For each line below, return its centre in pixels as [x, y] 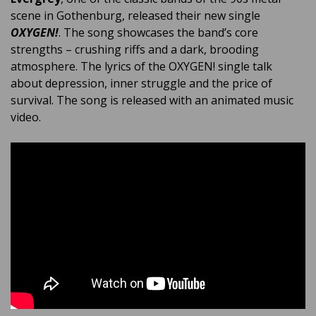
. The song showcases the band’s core [158, 32]
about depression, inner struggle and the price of [141, 83]
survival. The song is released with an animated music [152, 100]
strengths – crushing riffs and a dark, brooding [135, 49]
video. [26, 117]
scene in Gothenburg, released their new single [135, 16]
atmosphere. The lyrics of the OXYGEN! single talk [141, 66]
